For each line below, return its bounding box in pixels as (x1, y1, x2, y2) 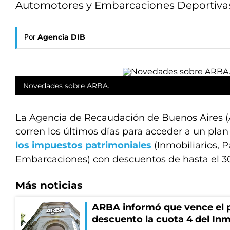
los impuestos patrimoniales (15, 140, 151, 151)
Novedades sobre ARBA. (23, 81, 109, 90)
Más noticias (15, 179, 83, 191)
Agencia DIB (37, 32, 85, 42)
